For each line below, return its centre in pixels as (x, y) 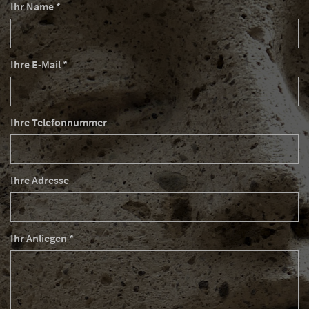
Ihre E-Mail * (39, 64)
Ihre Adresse (40, 180)
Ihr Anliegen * (42, 238)
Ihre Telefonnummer (59, 122)
